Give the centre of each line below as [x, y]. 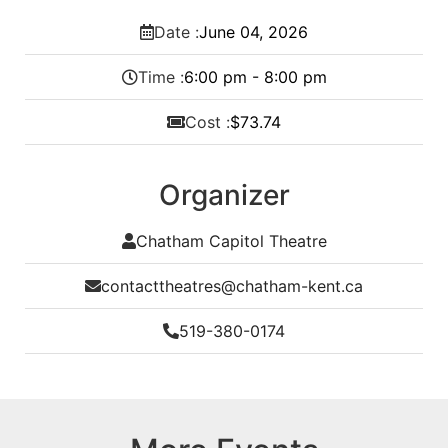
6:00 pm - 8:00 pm [255, 76]
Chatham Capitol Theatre [231, 240]
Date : [176, 31]
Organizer [224, 194]
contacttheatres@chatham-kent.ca [232, 285]
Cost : [207, 121]
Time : [160, 76]
